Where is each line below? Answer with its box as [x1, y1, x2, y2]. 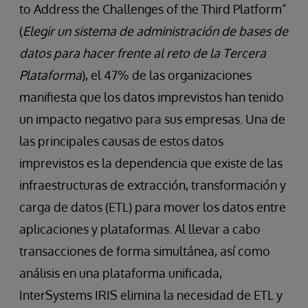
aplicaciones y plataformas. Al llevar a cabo [19, 221, 261, 236]
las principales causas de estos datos [19, 133, 223, 148]
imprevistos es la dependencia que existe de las [19, 155, 283, 170]
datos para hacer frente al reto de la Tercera [19, 45, 266, 60]
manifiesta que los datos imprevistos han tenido [19, 89, 284, 104]
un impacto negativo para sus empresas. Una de [19, 111, 285, 126]
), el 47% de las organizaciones [82, 67, 252, 82]
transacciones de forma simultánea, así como [19, 243, 270, 258]
